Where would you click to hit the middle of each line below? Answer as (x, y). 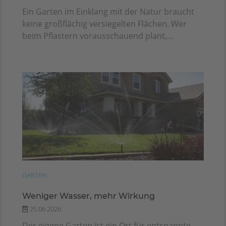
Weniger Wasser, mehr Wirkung (89, 196)
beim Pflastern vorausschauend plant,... (98, 36)
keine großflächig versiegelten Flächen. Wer (104, 24)
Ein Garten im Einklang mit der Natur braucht (108, 12)
